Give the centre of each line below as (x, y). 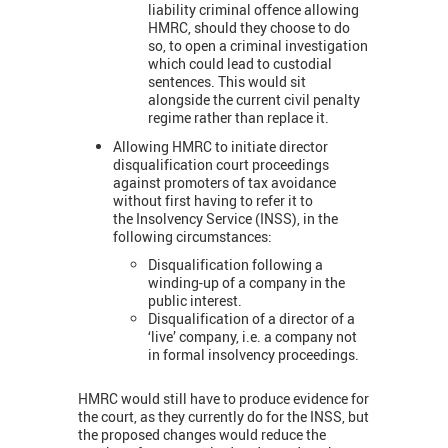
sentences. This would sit (227, 82)
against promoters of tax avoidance (224, 182)
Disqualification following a (235, 265)
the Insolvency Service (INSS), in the (225, 218)
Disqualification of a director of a (251, 319)
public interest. (195, 301)
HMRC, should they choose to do (249, 28)
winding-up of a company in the (246, 283)
